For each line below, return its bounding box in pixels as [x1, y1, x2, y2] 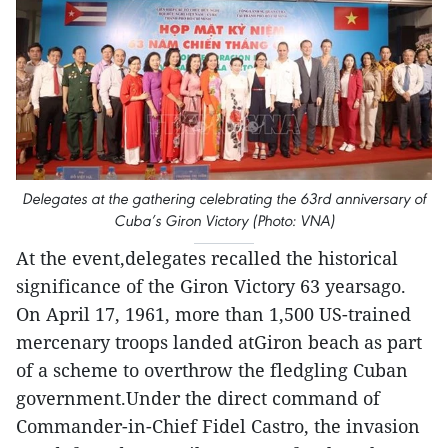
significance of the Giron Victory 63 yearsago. [16, 273, 406, 298]
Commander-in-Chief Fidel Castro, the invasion [16, 413, 420, 438]
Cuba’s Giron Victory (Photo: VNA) [113, 210, 335, 230]
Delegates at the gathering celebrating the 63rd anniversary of [22, 188, 426, 208]
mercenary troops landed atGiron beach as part [16, 329, 422, 354]
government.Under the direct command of [16, 385, 380, 410]
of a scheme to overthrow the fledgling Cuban [16, 357, 408, 382]
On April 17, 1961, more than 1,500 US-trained [16, 301, 411, 326]
